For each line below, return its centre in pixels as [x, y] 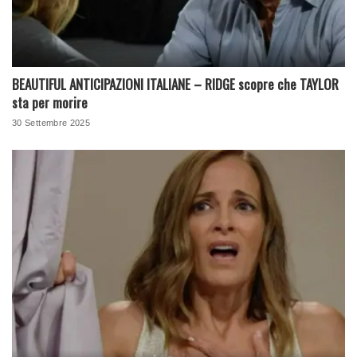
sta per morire [50, 103]
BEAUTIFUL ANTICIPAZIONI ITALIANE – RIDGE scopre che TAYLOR [175, 84]
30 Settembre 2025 [51, 123]
